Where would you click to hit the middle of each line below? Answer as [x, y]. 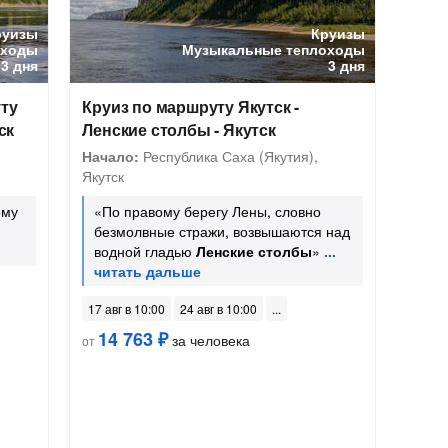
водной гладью [145, 251]
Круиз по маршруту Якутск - [191, 106]
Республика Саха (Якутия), [229, 156]
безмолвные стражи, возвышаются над [222, 231]
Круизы [338, 33]
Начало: [111, 156]
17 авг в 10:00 [127, 308]
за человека [209, 340]
